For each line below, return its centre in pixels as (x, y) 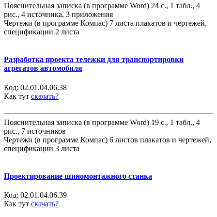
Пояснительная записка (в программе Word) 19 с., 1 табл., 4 (102, 122)
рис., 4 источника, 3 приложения (58, 14)
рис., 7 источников (35, 131)
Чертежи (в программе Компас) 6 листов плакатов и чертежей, (108, 139)
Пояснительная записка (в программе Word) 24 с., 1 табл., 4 (102, 6)
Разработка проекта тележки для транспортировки (94, 60)
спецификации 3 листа (42, 148)
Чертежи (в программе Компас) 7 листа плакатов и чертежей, (105, 23)
